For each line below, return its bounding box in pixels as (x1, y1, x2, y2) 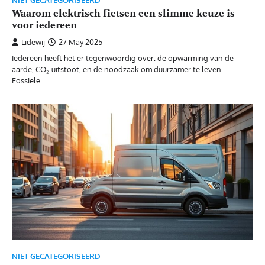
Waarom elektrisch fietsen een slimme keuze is (12, 8, 235, 20)
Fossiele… (12, 76, 46, 86)
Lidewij (21, 37, 45, 47)
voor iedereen (12, 20, 77, 32)
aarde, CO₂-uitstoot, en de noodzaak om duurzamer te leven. (12, 64, 223, 75)
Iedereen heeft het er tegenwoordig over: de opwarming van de (12, 53, 234, 63)
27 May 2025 (59, 37, 102, 47)
